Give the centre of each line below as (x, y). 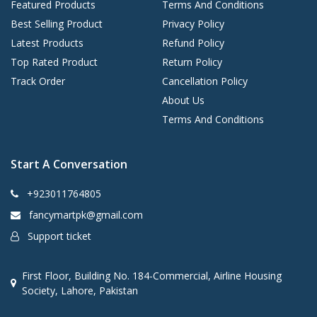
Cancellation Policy (205, 81)
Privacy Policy (193, 24)
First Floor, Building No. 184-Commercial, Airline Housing (152, 276)
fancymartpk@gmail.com (85, 215)
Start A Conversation (69, 165)
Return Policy (192, 62)
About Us (183, 100)
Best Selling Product (57, 24)
